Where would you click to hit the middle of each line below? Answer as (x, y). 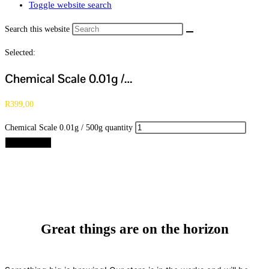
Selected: (20, 53)
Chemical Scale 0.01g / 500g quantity (69, 128)
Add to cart (28, 143)
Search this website (38, 29)
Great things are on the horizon (134, 229)
